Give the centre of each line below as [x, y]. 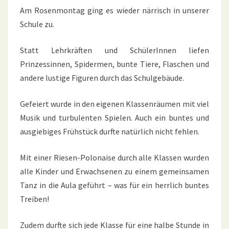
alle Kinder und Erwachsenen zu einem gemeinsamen [114, 171]
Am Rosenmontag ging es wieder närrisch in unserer [114, 10]
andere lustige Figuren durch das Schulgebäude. [102, 78]
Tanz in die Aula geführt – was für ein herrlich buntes [114, 185]
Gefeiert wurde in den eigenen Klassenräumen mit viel [114, 104]
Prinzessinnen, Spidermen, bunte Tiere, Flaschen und [114, 64]
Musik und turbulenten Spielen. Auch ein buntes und [114, 118]
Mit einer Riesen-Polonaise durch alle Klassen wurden [114, 158]
